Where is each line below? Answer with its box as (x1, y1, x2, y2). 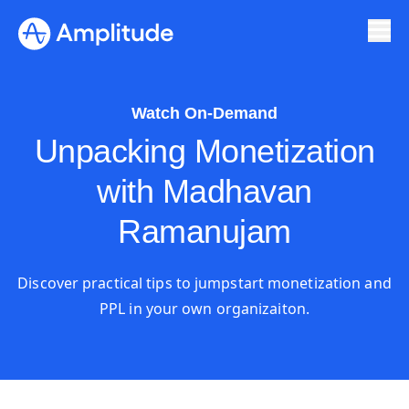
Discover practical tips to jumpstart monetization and (17, 273, 392, 293)
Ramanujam (118, 213, 291, 250)
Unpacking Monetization (34, 132, 375, 170)
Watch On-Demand (131, 104, 278, 122)
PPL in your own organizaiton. (99, 299, 310, 319)
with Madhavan (97, 173, 312, 210)
